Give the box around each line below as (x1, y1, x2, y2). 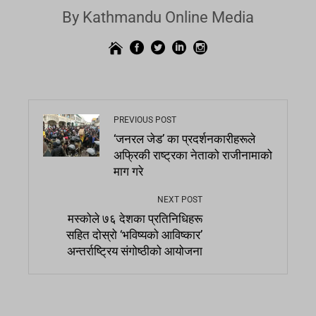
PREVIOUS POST (114, 115, 176, 126)
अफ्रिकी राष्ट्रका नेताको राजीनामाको (114, 149, 272, 163)
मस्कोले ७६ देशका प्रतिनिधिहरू (68, 212, 202, 226)
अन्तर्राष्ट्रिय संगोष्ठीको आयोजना (67, 245, 202, 259)
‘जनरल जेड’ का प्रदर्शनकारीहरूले (114, 133, 255, 147)
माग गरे (114, 165, 143, 179)
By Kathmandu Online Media (62, 8, 254, 27)
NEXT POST (157, 195, 202, 205)
